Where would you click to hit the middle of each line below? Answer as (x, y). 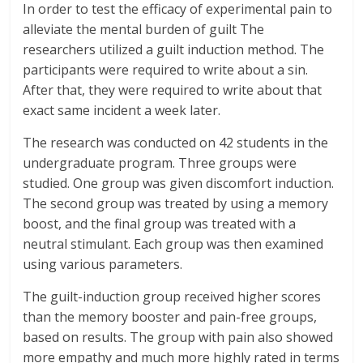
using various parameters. (103, 265)
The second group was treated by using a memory (176, 204)
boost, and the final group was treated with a (160, 224)
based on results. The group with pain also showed (178, 337)
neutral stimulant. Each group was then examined (173, 244)
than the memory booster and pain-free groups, (170, 317)
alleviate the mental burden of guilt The (144, 30)
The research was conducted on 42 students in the (176, 143)
